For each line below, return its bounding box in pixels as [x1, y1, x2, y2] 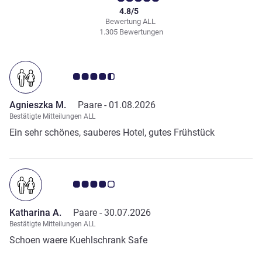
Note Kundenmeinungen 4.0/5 [56, 178, 180, 189]
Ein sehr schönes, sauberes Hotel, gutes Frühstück [9, 126, 215, 138]
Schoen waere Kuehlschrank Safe [9, 234, 147, 246]
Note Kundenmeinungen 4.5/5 [56, 70, 180, 82]
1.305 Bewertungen [99, 27, 163, 36]
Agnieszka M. [9, 99, 66, 111]
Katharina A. [9, 206, 61, 218]
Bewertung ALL [105, 16, 157, 26]
